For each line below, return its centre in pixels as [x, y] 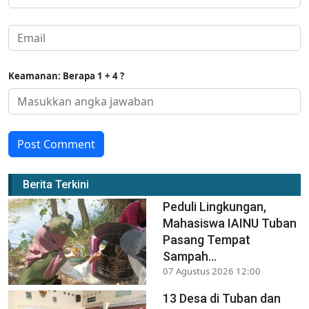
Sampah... [190, 256]
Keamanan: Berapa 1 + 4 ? [66, 76]
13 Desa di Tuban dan [222, 298]
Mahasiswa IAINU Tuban [230, 223]
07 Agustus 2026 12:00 [212, 271]
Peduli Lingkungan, [215, 206]
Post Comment [56, 144]
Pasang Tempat [207, 239]
